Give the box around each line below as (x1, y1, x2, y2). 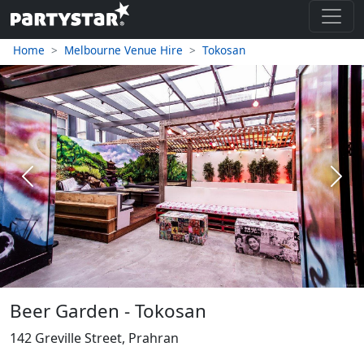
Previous (26, 175, 80, 194)
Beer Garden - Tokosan (10, 297, 206, 323)
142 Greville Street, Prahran (10, 328, 179, 347)
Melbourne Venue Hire (64, 42, 183, 58)
